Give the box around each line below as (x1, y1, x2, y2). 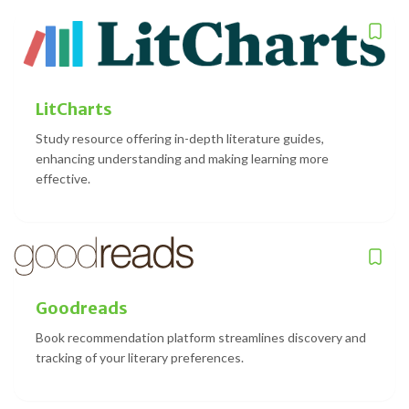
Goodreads (36, 297, 128, 319)
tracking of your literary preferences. (36, 349, 244, 365)
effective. (36, 170, 90, 186)
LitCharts (36, 98, 112, 120)
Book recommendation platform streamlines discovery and (36, 329, 366, 345)
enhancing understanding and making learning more (36, 150, 329, 166)
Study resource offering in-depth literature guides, (36, 130, 324, 146)
